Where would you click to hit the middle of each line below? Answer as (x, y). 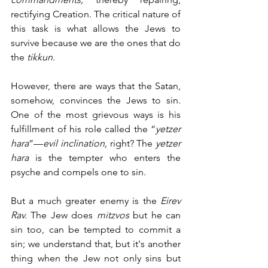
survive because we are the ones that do (96, 42)
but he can (157, 215)
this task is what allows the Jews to (96, 28)
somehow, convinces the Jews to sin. (96, 100)
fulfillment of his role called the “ (83, 129)
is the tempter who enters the (105, 157)
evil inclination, (75, 143)
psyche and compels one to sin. (80, 172)
